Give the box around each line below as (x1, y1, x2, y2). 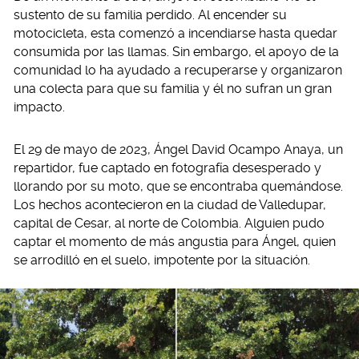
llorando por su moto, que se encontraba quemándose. (14, 179, 343, 194)
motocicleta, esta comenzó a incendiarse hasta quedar (14, 26, 337, 41)
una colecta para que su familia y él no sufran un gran (14, 81, 332, 96)
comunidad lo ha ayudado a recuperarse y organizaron (14, 63, 342, 78)
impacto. (14, 99, 65, 115)
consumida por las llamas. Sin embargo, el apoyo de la (14, 44, 339, 59)
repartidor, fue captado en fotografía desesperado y (14, 160, 321, 175)
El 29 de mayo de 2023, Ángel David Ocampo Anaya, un (14, 142, 343, 157)
